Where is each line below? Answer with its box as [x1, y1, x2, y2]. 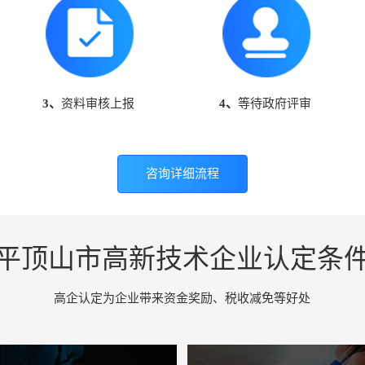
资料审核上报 [61, 97, 135, 111]
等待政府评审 [238, 97, 312, 111]
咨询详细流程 [145, 167, 219, 181]
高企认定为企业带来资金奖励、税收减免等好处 [54, 292, 311, 306]
